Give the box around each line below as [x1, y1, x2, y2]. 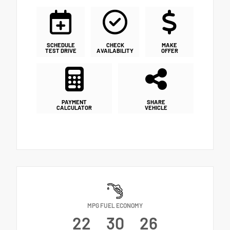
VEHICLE [144, 104, 167, 111]
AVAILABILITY [97, 47, 133, 54]
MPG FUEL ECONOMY [87, 202, 143, 209]
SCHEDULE [46, 42, 75, 49]
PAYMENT [62, 98, 87, 105]
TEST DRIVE [45, 47, 76, 54]
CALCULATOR [56, 104, 92, 111]
